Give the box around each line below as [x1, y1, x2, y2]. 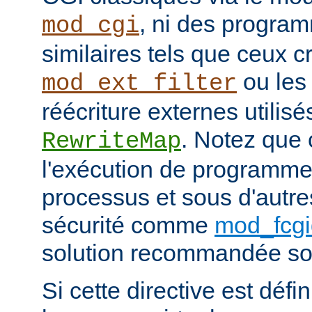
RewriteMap [42, 128, 181, 155]
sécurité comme [42, 212, 214, 239]
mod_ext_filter [42, 70, 237, 97]
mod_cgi [42, 13, 139, 40]
